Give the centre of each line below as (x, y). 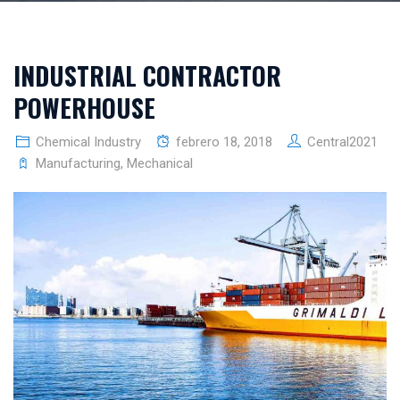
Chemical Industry (88, 142)
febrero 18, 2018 (224, 142)
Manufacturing (78, 163)
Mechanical (160, 163)
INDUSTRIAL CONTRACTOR (147, 75)
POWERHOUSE (84, 108)
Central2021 (342, 142)
